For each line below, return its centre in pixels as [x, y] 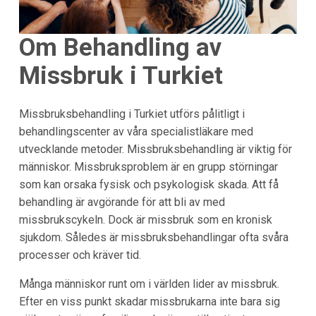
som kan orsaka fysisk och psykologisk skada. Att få [148, 184]
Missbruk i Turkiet [121, 76]
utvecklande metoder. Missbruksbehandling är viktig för [155, 149]
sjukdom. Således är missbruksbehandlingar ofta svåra [153, 237]
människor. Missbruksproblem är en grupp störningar [148, 166]
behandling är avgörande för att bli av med [122, 202]
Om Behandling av [120, 48]
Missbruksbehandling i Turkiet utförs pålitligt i [132, 114]
